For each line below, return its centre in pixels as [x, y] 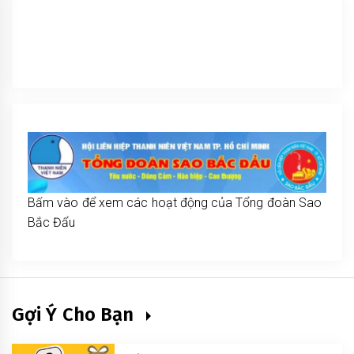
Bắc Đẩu [52, 222]
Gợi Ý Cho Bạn [75, 314]
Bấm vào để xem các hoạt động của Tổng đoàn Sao [175, 202]
